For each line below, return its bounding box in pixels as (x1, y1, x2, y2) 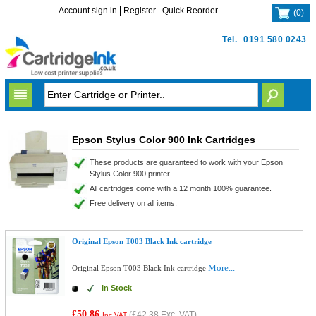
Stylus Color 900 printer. (89, 169, 171, 178)
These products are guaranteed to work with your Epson (89, 158, 283, 166)
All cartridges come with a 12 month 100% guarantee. (89, 184, 272, 193)
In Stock (102, 284, 133, 292)
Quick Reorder (162, 6, 219, 16)
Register (123, 6, 157, 16)
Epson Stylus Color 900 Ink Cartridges (71, 134, 255, 145)
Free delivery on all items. (89, 199, 177, 207)
